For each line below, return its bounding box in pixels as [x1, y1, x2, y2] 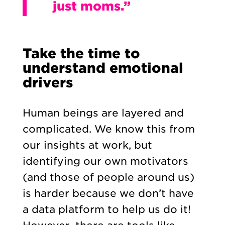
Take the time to [22, 45, 140, 62]
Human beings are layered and [22, 107, 184, 120]
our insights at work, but [22, 139, 152, 152]
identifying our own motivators [22, 155, 188, 168]
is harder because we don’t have [22, 187, 194, 200]
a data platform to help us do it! [22, 203, 191, 216]
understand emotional [22, 60, 183, 76]
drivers [22, 74, 73, 91]
